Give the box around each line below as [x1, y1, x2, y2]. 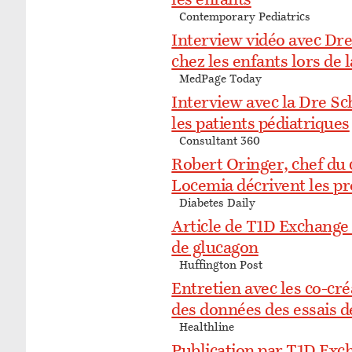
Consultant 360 [179, 135, 261, 148]
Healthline [179, 321, 235, 334]
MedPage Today [179, 73, 262, 86]
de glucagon [171, 240, 258, 258]
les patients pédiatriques [171, 115, 350, 134]
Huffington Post [179, 259, 263, 272]
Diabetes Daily [179, 197, 256, 210]
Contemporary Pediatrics [179, 11, 311, 24]
